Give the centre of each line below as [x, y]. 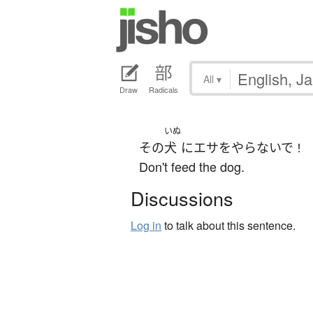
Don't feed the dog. [192, 167]
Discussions [182, 198]
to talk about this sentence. [228, 226]
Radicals [163, 90]
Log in [146, 226]
